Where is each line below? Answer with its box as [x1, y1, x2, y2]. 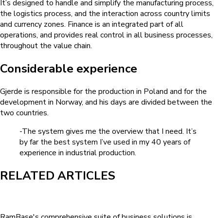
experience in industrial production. [19, 147, 136, 159]
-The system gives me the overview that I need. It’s [19, 126, 197, 137]
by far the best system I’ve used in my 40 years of [19, 137, 190, 148]
